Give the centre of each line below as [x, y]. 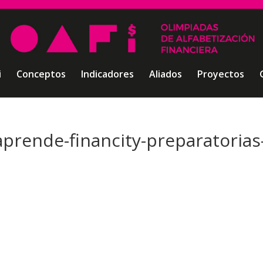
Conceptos [41, 74]
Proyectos [220, 74]
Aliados [165, 74]
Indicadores [107, 74]
